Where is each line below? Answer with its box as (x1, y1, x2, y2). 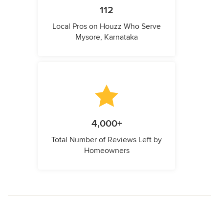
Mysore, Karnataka (75, 32, 138, 43)
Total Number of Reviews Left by (51, 135, 162, 145)
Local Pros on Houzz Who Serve (52, 22, 161, 32)
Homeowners (84, 146, 130, 156)
